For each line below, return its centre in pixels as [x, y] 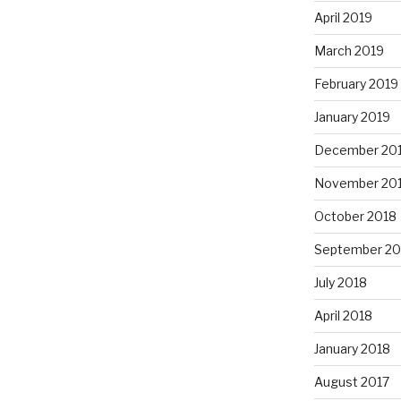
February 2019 [356, 83]
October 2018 [355, 216]
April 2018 [343, 315]
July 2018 [340, 282]
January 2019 [352, 116]
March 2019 [349, 50]
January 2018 [352, 348]
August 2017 [351, 381]
